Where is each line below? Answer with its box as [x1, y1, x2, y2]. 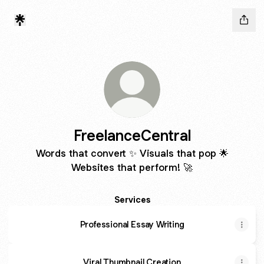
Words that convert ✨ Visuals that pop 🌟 [35, 147, 229, 160]
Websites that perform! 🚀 [71, 161, 193, 174]
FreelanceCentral [73, 126, 191, 145]
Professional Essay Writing [80, 219, 184, 230]
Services [114, 194, 150, 205]
